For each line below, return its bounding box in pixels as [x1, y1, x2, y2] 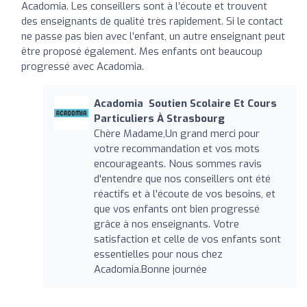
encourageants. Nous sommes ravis [93, 156, 262, 171]
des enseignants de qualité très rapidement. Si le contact [21, 14, 283, 28]
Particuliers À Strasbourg [93, 111, 225, 125]
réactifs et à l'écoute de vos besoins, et [93, 186, 275, 201]
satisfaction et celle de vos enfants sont [93, 232, 281, 246]
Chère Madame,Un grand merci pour [93, 126, 260, 140]
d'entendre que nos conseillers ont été [93, 171, 271, 186]
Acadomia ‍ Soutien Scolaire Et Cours [93, 96, 277, 110]
